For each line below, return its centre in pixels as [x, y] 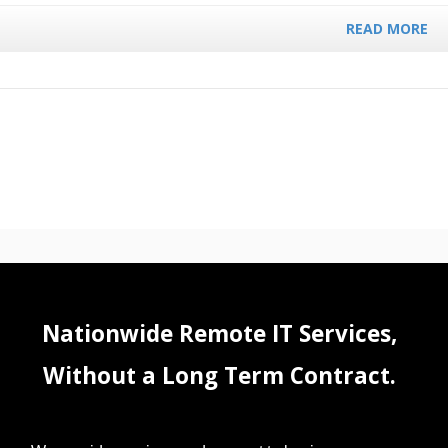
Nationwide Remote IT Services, [219, 333]
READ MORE [387, 28]
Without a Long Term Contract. [219, 375]
